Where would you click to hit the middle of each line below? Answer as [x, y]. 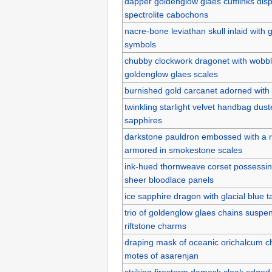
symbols [140, 44]
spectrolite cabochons [166, 14]
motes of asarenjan [161, 255]
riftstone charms [155, 226]
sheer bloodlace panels [169, 179]
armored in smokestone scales [183, 150]
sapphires [143, 120]
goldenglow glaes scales [171, 74]
